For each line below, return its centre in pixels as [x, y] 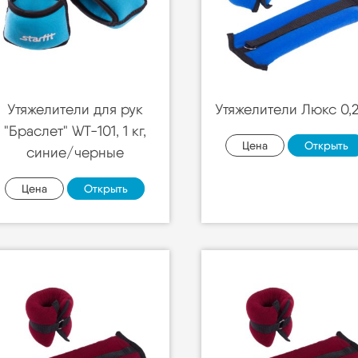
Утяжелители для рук [75, 109]
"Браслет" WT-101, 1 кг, [75, 131]
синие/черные [75, 152]
